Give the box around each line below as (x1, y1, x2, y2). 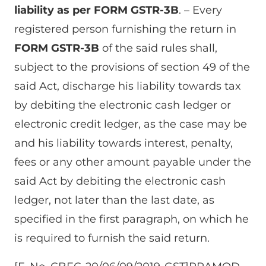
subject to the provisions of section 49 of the (14, 61, 250, 74)
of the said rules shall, (102, 42, 217, 55)
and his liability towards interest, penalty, (14, 137, 233, 150)
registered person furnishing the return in (14, 23, 236, 36)
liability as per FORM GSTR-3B (14, 4, 179, 17)
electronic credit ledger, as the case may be (14, 118, 247, 131)
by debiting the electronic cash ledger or (14, 99, 231, 112)
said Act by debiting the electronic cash (14, 175, 226, 188)
